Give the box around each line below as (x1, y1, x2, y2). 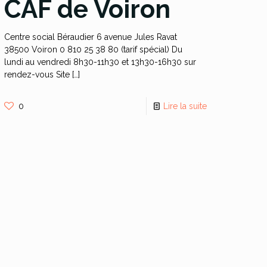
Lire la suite (163, 101, 207, 111)
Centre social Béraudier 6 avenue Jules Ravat (4, 32, 178, 42)
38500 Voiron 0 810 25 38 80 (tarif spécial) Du (4, 45, 183, 54)
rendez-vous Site (4, 70, 70, 79)
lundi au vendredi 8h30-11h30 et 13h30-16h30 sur (4, 57, 197, 67)
